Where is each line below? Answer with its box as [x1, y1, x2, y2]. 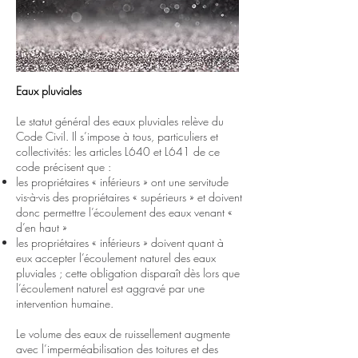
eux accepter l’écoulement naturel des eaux [16, 250, 216, 265]
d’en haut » [16, 220, 67, 235]
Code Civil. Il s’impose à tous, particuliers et [16, 129, 218, 144]
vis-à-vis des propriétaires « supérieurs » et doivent [16, 189, 242, 205]
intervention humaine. [16, 296, 113, 311]
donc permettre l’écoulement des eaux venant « [16, 205, 233, 220]
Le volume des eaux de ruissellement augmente [16, 326, 230, 341]
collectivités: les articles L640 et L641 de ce [16, 144, 220, 159]
